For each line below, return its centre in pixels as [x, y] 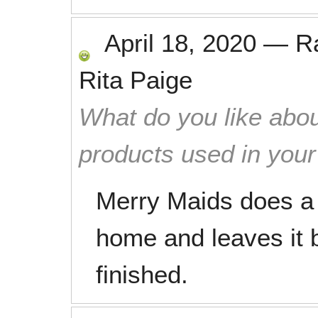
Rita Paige [136, 80]
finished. [142, 274]
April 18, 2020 [180, 43]
